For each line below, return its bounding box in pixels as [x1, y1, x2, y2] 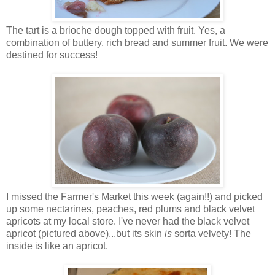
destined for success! [6, 50, 98, 61]
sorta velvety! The [174, 228, 251, 239]
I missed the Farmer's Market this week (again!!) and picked [6, 192, 263, 203]
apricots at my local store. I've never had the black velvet [6, 216, 249, 227]
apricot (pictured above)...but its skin [6, 228, 165, 239]
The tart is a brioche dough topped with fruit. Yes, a [6, 25, 225, 36]
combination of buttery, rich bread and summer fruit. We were [6, 37, 268, 48]
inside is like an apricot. [6, 241, 108, 252]
